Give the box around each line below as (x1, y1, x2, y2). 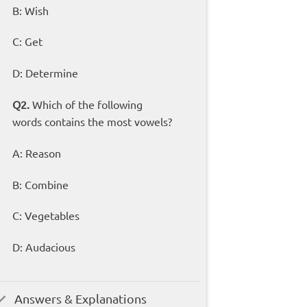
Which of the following (32, 97, 143, 112)
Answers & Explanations (14, 291, 147, 306)
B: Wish (12, 3, 49, 17)
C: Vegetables (12, 208, 79, 223)
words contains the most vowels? (12, 114, 172, 129)
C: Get (12, 34, 42, 49)
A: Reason (12, 145, 61, 160)
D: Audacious (12, 240, 75, 254)
